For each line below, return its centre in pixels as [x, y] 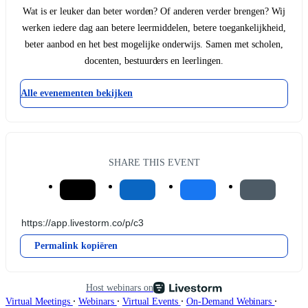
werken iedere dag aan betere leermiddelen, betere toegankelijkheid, [154, 28]
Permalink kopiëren [76, 245]
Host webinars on [120, 287]
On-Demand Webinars [230, 301]
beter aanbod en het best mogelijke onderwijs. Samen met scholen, [154, 45]
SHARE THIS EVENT [154, 162]
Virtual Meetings [39, 301]
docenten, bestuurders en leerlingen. [154, 61]
